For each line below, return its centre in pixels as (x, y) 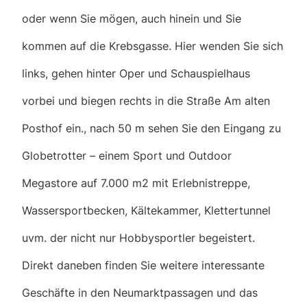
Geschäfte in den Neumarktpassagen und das (140, 292)
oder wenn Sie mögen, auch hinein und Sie (132, 18)
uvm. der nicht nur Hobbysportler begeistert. (138, 237)
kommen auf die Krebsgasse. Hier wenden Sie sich (152, 46)
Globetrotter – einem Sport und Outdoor (127, 155)
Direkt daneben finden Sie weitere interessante (143, 265)
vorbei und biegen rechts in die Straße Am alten (146, 100)
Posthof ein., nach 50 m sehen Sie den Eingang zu (151, 128)
